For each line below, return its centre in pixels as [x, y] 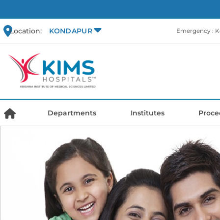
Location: [26, 31]
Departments [72, 113]
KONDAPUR [70, 31]
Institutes [147, 113]
